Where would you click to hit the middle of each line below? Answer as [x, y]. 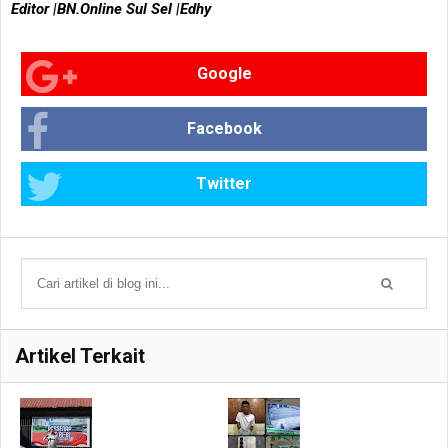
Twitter [224, 183]
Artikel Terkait [80, 355]
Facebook [224, 128]
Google [224, 73]
